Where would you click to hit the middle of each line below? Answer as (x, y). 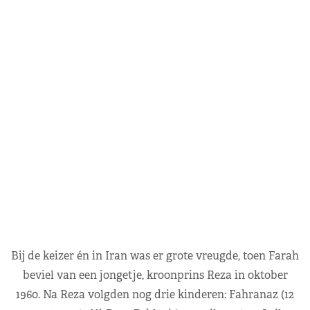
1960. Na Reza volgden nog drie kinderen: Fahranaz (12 (155, 294)
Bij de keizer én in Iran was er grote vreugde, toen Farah (155, 255)
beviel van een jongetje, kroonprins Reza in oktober (155, 275)
